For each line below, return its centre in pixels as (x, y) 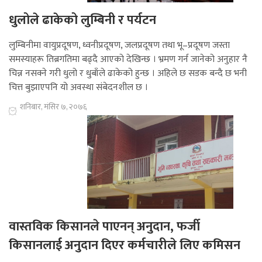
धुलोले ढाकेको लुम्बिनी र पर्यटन (82, 20)
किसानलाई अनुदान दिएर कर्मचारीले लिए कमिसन (125, 246)
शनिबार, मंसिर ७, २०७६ (54, 107)
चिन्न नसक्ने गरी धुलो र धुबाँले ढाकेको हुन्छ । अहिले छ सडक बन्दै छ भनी (128, 74)
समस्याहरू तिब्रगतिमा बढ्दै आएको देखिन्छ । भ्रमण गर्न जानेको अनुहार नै (128, 60)
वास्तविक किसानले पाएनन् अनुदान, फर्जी (104, 227)
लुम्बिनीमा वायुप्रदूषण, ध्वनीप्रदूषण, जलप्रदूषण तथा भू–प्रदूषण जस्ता (119, 46)
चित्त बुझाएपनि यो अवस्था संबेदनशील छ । (78, 88)
